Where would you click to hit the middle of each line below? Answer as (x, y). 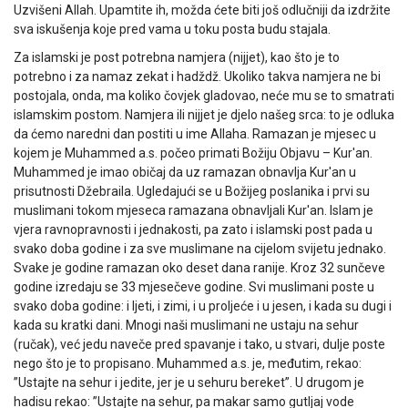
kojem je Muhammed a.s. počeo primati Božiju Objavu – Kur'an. (193, 153)
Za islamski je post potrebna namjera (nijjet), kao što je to (177, 57)
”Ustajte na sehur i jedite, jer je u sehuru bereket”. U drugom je (189, 382)
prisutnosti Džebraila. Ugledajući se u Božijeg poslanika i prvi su (192, 191)
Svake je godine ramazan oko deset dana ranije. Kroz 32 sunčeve (199, 267)
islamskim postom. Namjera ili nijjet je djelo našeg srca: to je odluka (204, 114)
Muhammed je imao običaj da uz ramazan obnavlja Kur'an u (185, 172)
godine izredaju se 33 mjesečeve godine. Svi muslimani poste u (194, 286)
